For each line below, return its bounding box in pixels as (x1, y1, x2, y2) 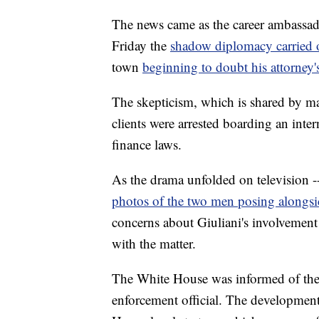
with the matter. (112, 234, 196, 253)
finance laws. (112, 135, 182, 154)
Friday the (112, 36, 170, 55)
